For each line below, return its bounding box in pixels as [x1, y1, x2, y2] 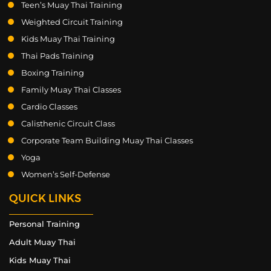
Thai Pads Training [21, 51, 94, 61]
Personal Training [9, 219, 80, 229]
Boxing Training [21, 68, 84, 78]
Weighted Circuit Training [21, 17, 123, 27]
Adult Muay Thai [9, 237, 76, 247]
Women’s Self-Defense [21, 169, 110, 180]
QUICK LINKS [9, 192, 81, 206]
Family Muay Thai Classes [21, 85, 121, 95]
